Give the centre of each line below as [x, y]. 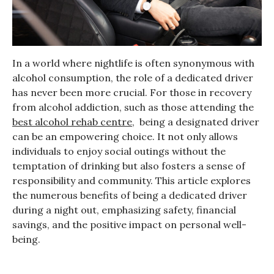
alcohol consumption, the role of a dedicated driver [133, 77]
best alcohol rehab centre [72, 121]
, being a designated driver [196, 121]
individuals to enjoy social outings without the [119, 151]
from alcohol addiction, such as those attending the [133, 107]
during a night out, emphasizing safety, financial [124, 209]
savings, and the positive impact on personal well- [129, 224]
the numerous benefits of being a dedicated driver [130, 195]
